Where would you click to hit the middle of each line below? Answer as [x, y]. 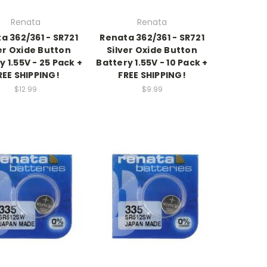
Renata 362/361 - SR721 [152, 38]
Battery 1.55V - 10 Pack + [152, 63]
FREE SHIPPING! [152, 75]
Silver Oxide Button [152, 50]
